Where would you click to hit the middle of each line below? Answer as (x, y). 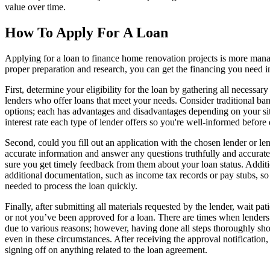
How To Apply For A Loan (86, 33)
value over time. (35, 7)
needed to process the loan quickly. (71, 186)
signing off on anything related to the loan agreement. (106, 250)
